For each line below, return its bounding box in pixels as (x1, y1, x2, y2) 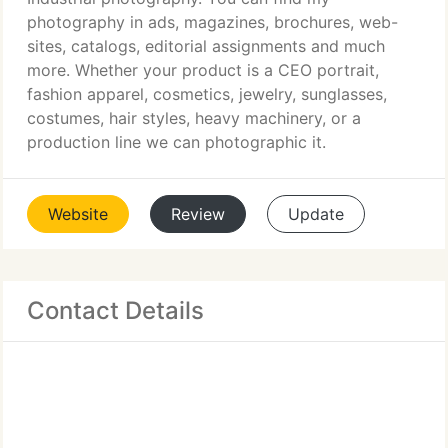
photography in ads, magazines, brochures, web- (27, 12, 398, 32)
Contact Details (27, 296, 204, 325)
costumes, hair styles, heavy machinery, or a (27, 108, 361, 128)
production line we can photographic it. (27, 132, 326, 152)
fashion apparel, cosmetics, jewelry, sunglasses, (27, 84, 387, 104)
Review (171, 204, 225, 224)
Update (288, 204, 344, 224)
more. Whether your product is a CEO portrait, (27, 60, 379, 80)
